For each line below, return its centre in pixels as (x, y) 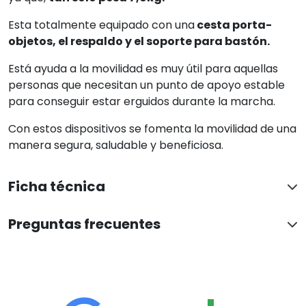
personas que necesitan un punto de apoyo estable (147, 85)
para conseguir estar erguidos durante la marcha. (142, 101)
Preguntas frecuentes (84, 224)
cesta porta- (233, 25)
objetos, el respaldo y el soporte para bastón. (139, 41)
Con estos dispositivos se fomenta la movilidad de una (152, 129)
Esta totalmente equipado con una (101, 25)
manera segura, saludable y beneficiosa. (116, 145)
